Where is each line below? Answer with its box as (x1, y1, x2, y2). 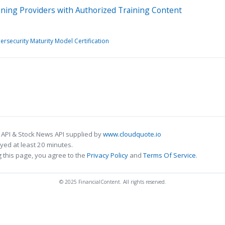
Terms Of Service (143, 150, 196, 160)
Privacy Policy (87, 150, 128, 160)
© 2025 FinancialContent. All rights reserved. (59, 178, 166, 185)
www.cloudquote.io (103, 129, 161, 139)
